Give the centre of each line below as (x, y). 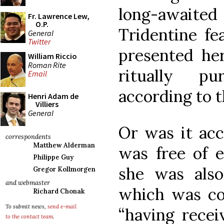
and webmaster (28, 183)
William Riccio (52, 56)
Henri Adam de (53, 96)
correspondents (28, 137)
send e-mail (62, 206)
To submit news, (26, 206)
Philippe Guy (53, 157)
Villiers (47, 104)
